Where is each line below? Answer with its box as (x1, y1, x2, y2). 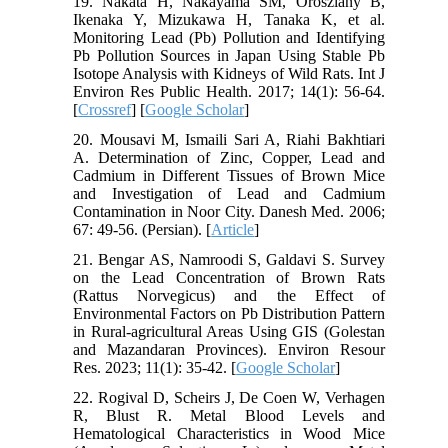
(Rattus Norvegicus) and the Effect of (73, 287, 385, 305)
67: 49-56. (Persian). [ (73, 221, 212, 239)
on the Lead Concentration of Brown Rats (73, 269, 385, 287)
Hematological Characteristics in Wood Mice (73, 425, 385, 443)
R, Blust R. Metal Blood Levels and (73, 407, 385, 425)
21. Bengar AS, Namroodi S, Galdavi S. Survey (73, 251, 385, 269)
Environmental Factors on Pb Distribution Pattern (73, 305, 385, 323)
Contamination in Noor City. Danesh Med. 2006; (73, 203, 385, 221)
